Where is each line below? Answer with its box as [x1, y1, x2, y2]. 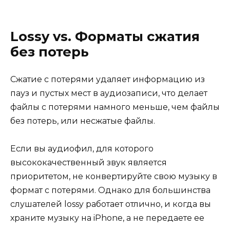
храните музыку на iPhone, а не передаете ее [10, 213, 204, 223]
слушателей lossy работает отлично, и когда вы [10, 199, 211, 209]
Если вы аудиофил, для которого [10, 144, 154, 154]
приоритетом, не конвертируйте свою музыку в [10, 171, 217, 182]
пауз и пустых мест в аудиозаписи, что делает [10, 88, 207, 99]
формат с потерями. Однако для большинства [10, 185, 210, 196]
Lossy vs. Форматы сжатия [10, 28, 200, 44]
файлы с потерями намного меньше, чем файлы [10, 102, 220, 112]
